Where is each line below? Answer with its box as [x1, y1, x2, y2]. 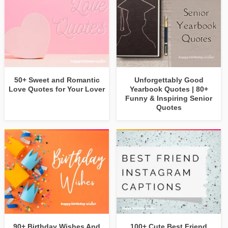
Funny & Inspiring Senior [125, 94, 213, 103]
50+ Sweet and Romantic [14, 76, 100, 84]
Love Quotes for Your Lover [9, 85, 105, 94]
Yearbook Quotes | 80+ [129, 85, 208, 94]
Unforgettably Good [134, 76, 204, 84]
